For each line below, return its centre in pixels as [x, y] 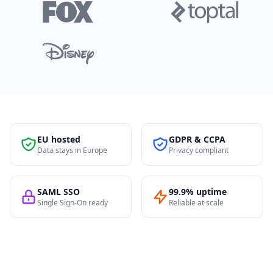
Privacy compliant [199, 150]
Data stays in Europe [72, 150]
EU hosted [59, 139]
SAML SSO [58, 192]
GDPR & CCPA [197, 139]
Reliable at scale [196, 203]
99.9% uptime [198, 192]
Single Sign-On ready [73, 203]
